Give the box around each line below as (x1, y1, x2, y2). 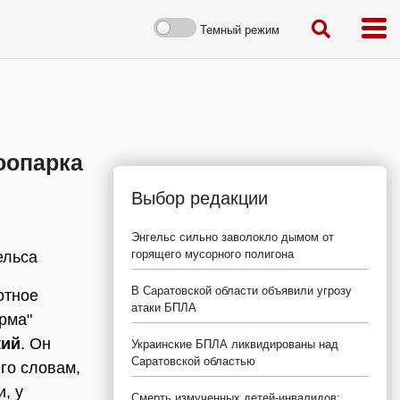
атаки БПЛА (131, 301, 196, 314)
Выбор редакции (131, 188, 268, 208)
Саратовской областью (131, 354, 255, 368)
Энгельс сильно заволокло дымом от (131, 230, 334, 244)
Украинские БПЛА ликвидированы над (131, 337, 338, 351)
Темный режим (200, 22, 279, 37)
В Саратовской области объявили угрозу (131, 284, 352, 297)
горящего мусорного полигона (131, 247, 294, 261)
